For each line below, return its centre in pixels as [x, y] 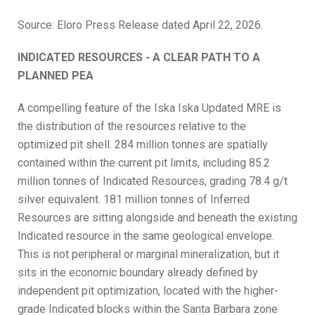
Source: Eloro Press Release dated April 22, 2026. [140, 25]
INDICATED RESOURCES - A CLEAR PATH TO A [139, 58]
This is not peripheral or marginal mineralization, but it [148, 255]
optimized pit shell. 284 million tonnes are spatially [143, 145]
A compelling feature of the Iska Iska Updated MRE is [149, 108]
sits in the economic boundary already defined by [138, 273]
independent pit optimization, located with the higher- [148, 291]
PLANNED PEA [56, 76]
